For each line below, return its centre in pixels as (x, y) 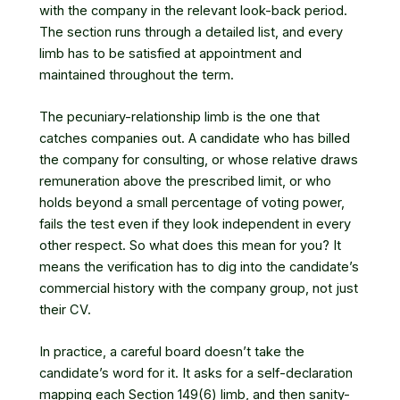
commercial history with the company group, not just (199, 288)
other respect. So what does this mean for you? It (190, 245)
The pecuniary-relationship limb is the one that (179, 117)
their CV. (65, 309)
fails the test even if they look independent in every (195, 224)
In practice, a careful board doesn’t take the (172, 352)
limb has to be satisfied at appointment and (171, 53)
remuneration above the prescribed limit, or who (185, 181)
